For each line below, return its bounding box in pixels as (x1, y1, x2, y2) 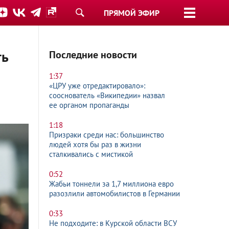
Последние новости (49, 48, 137, 61)
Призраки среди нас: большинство (49, 130, 164, 140)
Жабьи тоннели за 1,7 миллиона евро (49, 179, 174, 189)
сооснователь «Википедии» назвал (49, 90, 165, 100)
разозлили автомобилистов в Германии (49, 189, 180, 198)
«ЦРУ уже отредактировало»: (49, 81, 145, 90)
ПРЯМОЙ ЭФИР (104, 8, 159, 18)
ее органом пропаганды (49, 100, 129, 110)
